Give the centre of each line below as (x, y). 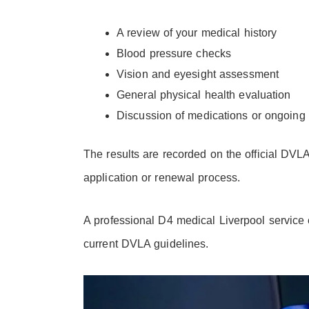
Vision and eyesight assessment (198, 74)
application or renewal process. (162, 178)
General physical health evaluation (204, 95)
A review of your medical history (197, 33)
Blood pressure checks (174, 54)
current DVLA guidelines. (146, 244)
